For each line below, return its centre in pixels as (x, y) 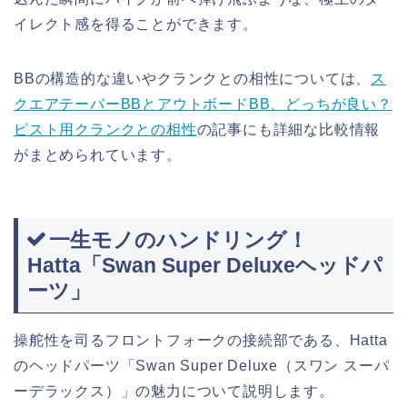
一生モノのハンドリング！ (179, 239)
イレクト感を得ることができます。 (136, 25)
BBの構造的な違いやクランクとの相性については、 (193, 79)
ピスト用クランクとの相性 (105, 130)
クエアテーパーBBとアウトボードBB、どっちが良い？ (203, 104)
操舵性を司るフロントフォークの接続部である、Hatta (201, 340)
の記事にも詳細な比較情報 (288, 130)
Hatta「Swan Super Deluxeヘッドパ (205, 265)
